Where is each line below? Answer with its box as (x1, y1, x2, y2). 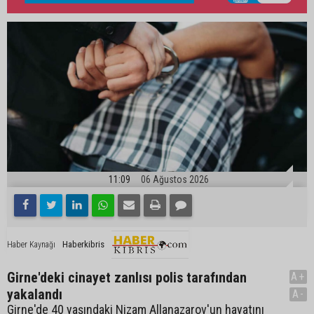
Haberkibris (62, 239, 104, 250)
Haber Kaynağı (7, 240, 55, 250)
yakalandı (7, 285, 62, 303)
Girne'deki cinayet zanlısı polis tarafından (7, 268, 247, 286)
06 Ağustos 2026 (141, 173, 209, 185)
